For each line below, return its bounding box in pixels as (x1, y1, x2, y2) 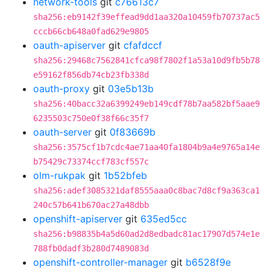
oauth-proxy (33, 83, 90, 95)
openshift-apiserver (33, 213, 122, 225)
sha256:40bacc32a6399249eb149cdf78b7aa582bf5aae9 (33, 99, 260, 108)
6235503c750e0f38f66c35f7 (33, 113, 149, 123)
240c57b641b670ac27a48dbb (33, 200, 149, 210)
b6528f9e (186, 256, 231, 268)
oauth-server (33, 126, 92, 138)
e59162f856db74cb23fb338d (33, 70, 149, 80)
